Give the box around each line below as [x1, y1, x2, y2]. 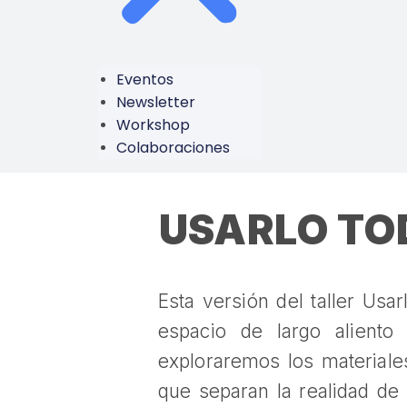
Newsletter [115, 92, 195, 113]
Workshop [115, 114, 190, 135]
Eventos [115, 69, 174, 90]
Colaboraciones [115, 137, 230, 158]
